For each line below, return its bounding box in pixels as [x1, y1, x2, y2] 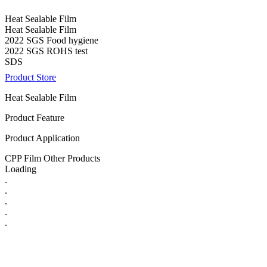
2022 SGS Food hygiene [5, 35, 98, 45]
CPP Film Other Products [5, 153, 100, 163]
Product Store [5, 72, 56, 82]
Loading [5, 163, 36, 174]
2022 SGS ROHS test [5, 45, 88, 56]
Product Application [5, 132, 80, 143]
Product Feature [5, 112, 64, 123]
